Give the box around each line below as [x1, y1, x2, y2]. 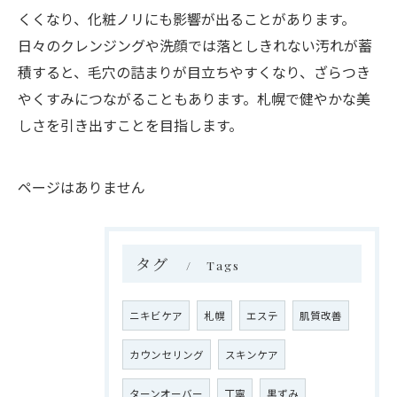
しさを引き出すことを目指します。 [18, 114, 243, 136]
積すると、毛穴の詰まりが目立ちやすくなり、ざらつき [18, 61, 370, 82]
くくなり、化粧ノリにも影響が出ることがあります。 [18, 8, 355, 29]
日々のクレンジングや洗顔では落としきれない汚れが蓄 [18, 35, 372, 56]
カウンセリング [129, 347, 204, 362]
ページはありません [18, 176, 145, 198]
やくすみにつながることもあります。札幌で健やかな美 [18, 88, 370, 109]
